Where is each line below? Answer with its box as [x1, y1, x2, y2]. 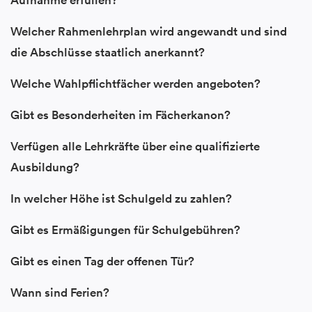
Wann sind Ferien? [10, 285, 109, 301]
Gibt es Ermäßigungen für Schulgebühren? [10, 222, 240, 238]
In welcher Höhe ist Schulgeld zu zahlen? [10, 191, 232, 207]
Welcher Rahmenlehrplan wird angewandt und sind [10, 24, 287, 40]
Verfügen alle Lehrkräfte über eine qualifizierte [10, 139, 260, 155]
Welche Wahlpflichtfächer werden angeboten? [10, 76, 260, 92]
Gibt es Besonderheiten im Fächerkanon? [10, 107, 231, 123]
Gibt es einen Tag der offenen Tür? [10, 253, 194, 270]
